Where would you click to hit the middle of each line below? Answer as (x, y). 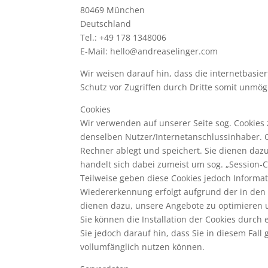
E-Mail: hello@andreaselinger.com (149, 51)
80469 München (113, 10)
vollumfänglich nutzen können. (143, 247)
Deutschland (106, 24)
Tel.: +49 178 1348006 (124, 37)
